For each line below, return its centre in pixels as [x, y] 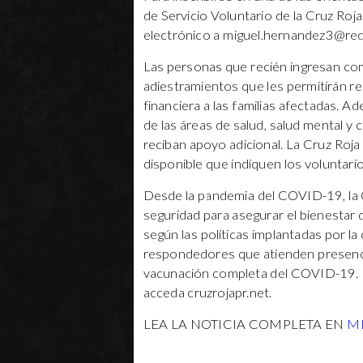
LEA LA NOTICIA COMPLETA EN [245, 324]
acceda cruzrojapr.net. [207, 292]
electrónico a [183, 34]
